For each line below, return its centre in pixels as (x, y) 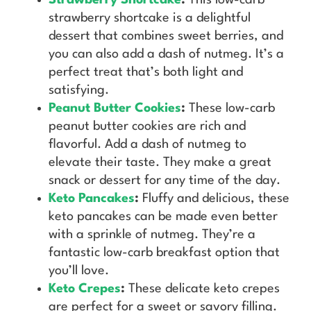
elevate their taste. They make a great (160, 162)
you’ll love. (79, 270)
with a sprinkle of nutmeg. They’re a (152, 234)
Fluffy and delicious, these (216, 198)
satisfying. (79, 90)
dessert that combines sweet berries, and (166, 36)
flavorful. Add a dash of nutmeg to (148, 144)
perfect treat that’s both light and (146, 72)
